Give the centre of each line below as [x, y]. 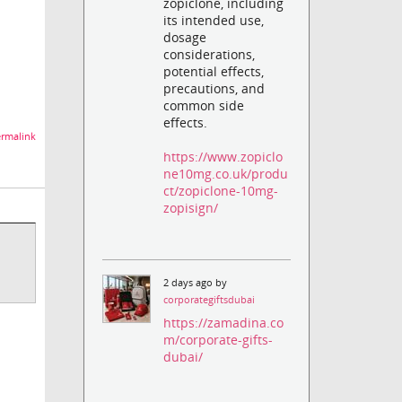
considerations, [210, 54]
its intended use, [214, 20]
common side [204, 105]
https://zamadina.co [224, 323]
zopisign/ [191, 207]
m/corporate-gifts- [218, 340]
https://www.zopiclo [223, 156]
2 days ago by [196, 282]
